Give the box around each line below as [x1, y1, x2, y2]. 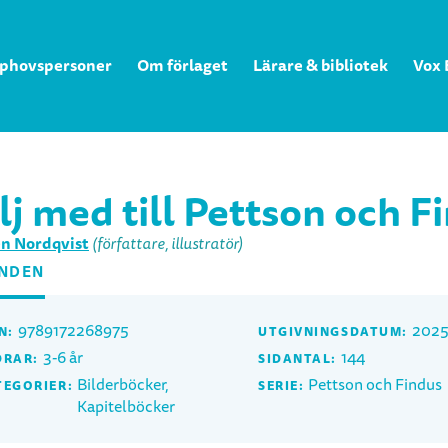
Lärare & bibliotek [252, 54, 388, 77]
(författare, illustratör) [92, 233, 243, 255]
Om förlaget [136, 54, 228, 77]
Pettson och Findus [308, 374, 443, 396]
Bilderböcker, [77, 374, 170, 396]
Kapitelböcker [77, 396, 176, 418]
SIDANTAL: [258, 350, 338, 368]
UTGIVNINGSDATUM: [258, 323, 408, 341]
